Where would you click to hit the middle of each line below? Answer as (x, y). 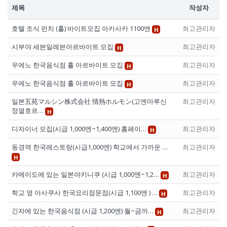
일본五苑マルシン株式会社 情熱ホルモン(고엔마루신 (89, 102)
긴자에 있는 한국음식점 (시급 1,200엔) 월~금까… (83, 211)
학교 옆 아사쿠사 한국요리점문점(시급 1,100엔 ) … (85, 193)
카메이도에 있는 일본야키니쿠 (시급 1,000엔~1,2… (86, 175)
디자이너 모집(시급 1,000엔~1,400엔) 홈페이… (80, 129)
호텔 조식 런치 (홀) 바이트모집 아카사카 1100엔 (82, 29)
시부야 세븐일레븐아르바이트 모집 (63, 47)
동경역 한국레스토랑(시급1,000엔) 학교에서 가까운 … (90, 147)
